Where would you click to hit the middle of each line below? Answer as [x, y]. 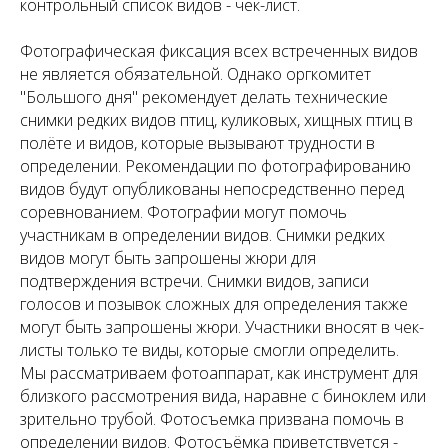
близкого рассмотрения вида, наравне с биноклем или [223, 395]
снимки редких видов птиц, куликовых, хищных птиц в [216, 119]
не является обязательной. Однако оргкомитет [195, 73]
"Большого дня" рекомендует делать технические [204, 96]
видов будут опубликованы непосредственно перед [212, 188]
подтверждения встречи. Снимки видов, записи [194, 280]
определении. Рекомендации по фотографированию [215, 165]
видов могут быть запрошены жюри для [168, 257]
